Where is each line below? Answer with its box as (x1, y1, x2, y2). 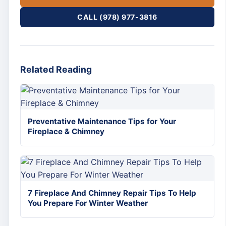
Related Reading (20, 64, 92, 75)
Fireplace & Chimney (28, 127, 104, 136)
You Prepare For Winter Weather (28, 198, 148, 208)
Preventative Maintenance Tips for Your (28, 117, 176, 126)
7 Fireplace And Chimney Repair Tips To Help (28, 188, 196, 198)
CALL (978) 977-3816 (77, 13, 157, 21)
